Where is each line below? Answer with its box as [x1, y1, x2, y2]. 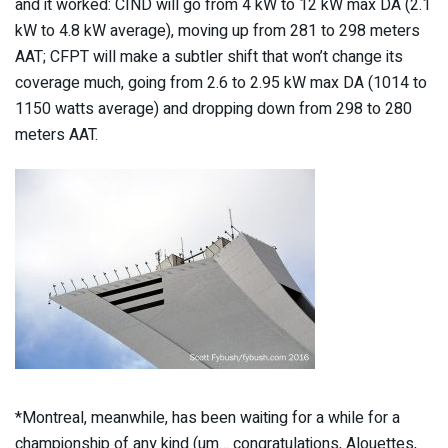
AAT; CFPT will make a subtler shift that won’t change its [15, 45, 403, 70]
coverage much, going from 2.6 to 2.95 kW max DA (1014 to [15, 71, 427, 96]
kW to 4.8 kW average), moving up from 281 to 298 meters [15, 19, 420, 44]
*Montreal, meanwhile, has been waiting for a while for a [15, 406, 400, 431]
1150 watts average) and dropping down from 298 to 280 [15, 97, 412, 122]
